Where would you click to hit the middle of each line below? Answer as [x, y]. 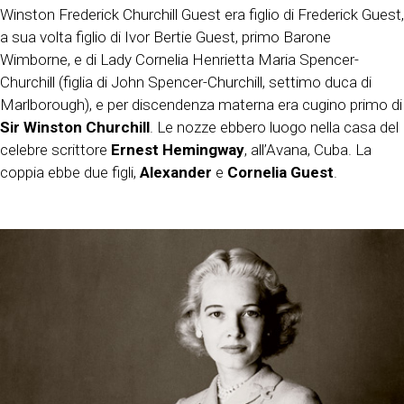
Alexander [176, 172]
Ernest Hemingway [178, 149]
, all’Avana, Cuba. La [308, 149]
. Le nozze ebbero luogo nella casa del [274, 127]
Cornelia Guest [280, 172]
